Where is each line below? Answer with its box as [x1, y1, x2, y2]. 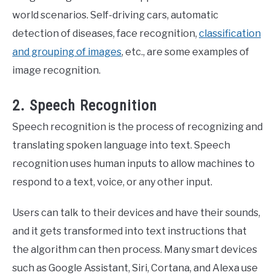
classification [199, 28, 261, 40]
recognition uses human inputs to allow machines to [12, 158, 255, 170]
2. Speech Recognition [12, 97, 157, 115]
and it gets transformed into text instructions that [12, 225, 247, 238]
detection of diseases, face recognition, [12, 28, 199, 40]
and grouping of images [12, 46, 122, 58]
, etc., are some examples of [122, 46, 249, 58]
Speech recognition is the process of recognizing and [12, 121, 263, 133]
